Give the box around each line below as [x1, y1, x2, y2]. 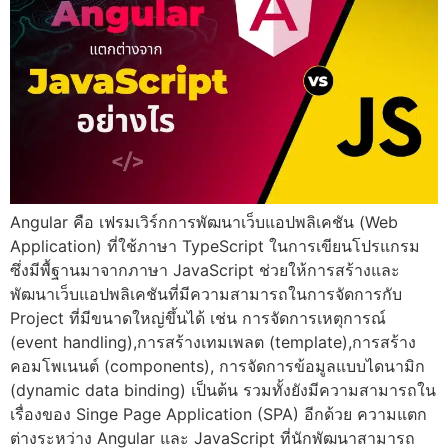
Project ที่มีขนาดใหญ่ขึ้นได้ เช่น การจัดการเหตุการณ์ [10, 308, 386, 329]
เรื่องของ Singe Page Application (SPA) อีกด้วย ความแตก [10, 404, 427, 425]
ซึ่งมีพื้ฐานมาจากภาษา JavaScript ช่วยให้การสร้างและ [10, 260, 400, 281]
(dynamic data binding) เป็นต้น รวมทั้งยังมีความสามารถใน [10, 380, 436, 401]
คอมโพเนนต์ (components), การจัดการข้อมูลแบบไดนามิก [10, 356, 425, 377]
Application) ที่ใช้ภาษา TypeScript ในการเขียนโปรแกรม [10, 236, 420, 257]
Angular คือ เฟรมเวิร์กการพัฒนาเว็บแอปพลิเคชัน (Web [10, 212, 398, 233]
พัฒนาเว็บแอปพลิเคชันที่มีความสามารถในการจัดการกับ [10, 284, 402, 305]
